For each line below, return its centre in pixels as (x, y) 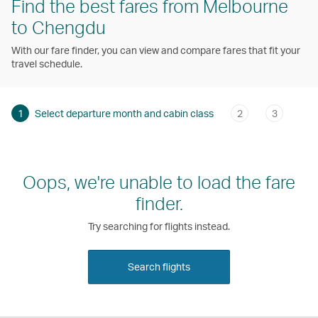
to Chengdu (59, 27)
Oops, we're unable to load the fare (159, 182)
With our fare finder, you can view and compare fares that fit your (156, 50)
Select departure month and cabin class (124, 113)
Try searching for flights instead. (159, 226)
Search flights (159, 267)
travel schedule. (47, 63)
